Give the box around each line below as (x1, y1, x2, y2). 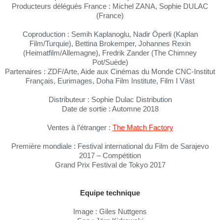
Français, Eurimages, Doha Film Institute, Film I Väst (26, 77, 194, 85)
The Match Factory (112, 123, 173, 132)
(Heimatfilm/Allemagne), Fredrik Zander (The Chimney (23, 49, 197, 57)
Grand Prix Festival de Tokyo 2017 (55, 161, 165, 169)
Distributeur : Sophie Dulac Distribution (48, 95, 172, 104)
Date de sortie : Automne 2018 (61, 105, 159, 113)
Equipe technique (80, 189, 140, 197)
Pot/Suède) (92, 58, 128, 67)
